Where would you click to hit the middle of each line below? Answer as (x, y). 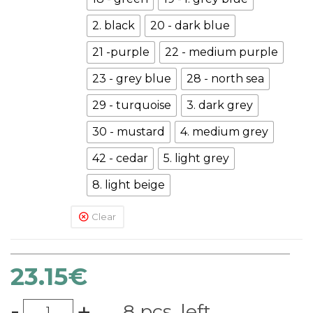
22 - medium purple (221, 52)
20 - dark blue (190, 25)
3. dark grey (220, 105)
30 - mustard (129, 131)
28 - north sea (225, 78)
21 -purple (121, 52)
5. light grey (196, 158)
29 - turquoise (132, 105)
